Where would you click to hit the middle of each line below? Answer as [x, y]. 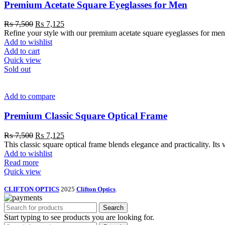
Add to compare [30, 96]
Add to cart [22, 51]
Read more [21, 162]
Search [113, 207]
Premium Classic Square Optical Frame [86, 116]
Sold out [17, 69]
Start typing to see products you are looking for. [79, 217]
